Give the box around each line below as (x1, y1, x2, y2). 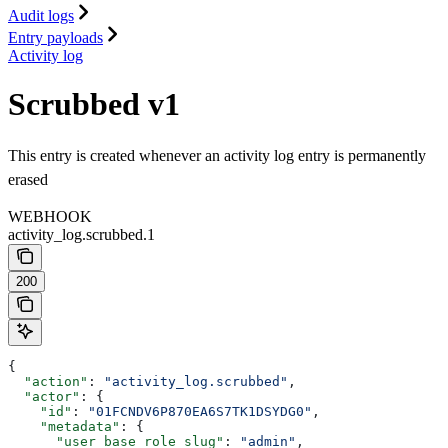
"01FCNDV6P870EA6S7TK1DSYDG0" (88, 404, 312, 420)
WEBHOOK (8, 208, 92, 226)
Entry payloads (8, 28, 103, 46)
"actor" (8, 389, 80, 405)
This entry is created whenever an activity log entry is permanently (8, 147, 426, 165)
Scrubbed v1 (8, 86, 180, 122)
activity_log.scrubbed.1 (8, 226, 155, 244)
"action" (8, 374, 88, 390)
